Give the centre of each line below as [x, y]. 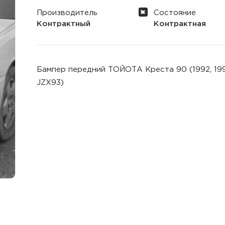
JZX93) [50, 83]
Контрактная [180, 24]
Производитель [67, 13]
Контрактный [64, 24]
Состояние [175, 13]
